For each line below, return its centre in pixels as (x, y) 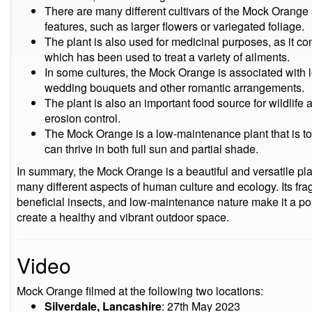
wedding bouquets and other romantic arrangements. (174, 87)
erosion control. (83, 118)
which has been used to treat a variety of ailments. (167, 57)
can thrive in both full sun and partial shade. (151, 149)
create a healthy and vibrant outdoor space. (123, 217)
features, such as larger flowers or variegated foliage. (174, 26)
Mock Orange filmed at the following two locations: (140, 291)
